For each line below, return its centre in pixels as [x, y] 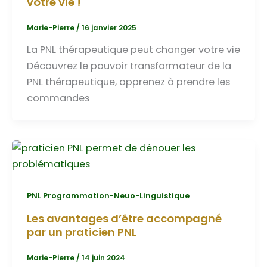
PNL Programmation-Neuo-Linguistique [108, 195]
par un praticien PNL [81, 232]
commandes [58, 98]
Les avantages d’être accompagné [124, 218]
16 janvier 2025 [109, 28]
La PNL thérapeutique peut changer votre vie [133, 49]
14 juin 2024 [103, 258]
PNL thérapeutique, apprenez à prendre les [128, 82]
